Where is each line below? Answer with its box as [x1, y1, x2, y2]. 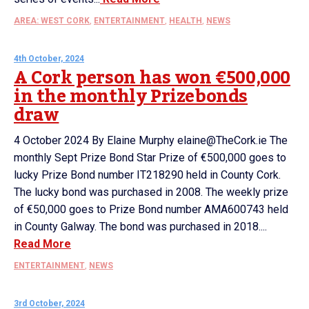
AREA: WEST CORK [14, 16, 90, 26]
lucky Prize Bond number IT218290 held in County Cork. [14, 168, 281, 181]
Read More [14, 237, 71, 250]
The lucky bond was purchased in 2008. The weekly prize [14, 186, 288, 199]
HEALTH [169, 16, 202, 26]
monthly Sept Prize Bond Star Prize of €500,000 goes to [14, 151, 286, 164]
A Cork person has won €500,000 [14, 61, 291, 95]
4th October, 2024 [14, 54, 84, 63]
